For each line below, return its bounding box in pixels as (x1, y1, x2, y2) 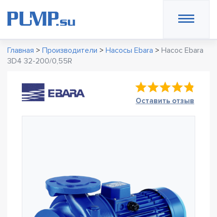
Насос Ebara (161, 46, 203, 55)
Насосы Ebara (106, 46, 153, 55)
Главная (7, 46, 34, 55)
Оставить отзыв (136, 96, 194, 105)
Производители (42, 46, 97, 55)
